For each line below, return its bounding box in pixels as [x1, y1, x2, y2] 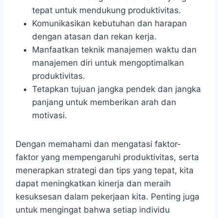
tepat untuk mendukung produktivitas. [32, 5, 181, 16]
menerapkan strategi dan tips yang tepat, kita [16, 165, 194, 176]
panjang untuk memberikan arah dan [32, 97, 176, 108]
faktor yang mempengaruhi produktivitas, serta [16, 152, 199, 163]
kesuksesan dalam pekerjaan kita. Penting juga [16, 192, 200, 202]
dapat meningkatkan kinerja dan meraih [16, 179, 171, 189]
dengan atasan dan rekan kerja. [32, 32, 157, 42]
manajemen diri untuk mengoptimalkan [32, 58, 184, 68]
